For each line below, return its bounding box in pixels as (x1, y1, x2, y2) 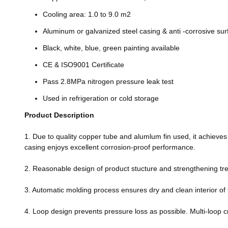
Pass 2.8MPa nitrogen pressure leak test (43, 77, 174, 85)
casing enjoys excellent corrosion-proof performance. (24, 143, 197, 151)
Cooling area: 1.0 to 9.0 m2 (43, 10, 133, 18)
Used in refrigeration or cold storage (43, 94, 161, 102)
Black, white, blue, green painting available (43, 44, 182, 52)
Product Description (24, 111, 94, 119)
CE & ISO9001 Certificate (43, 61, 126, 69)
